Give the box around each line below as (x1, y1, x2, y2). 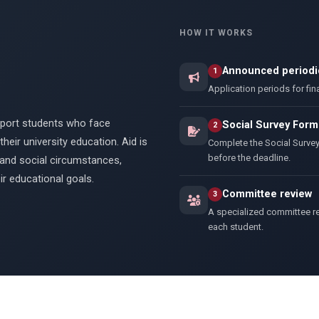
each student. (208, 221, 264, 232)
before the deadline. (208, 152, 291, 163)
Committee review (222, 188, 313, 200)
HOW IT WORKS (179, 28, 253, 38)
